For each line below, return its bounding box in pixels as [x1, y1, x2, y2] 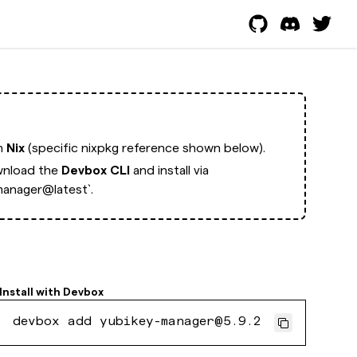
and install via [130, 163, 209, 177]
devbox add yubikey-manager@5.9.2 [13, 316, 261, 329]
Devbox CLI [61, 163, 130, 177]
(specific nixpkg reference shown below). [25, 141, 265, 155]
